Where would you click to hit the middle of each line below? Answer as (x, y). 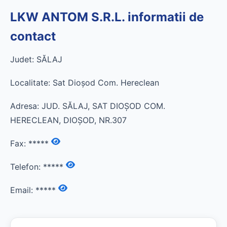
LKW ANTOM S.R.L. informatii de (107, 17)
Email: (23, 190)
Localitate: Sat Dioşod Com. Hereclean (85, 83)
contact (33, 36)
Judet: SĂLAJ (36, 59)
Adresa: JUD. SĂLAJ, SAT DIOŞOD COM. (88, 106)
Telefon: (27, 167)
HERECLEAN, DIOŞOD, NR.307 (68, 120)
